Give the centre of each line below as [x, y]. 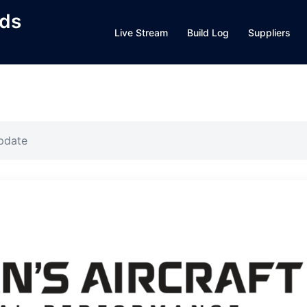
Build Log [208, 32]
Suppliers [269, 32]
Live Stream [141, 32]
